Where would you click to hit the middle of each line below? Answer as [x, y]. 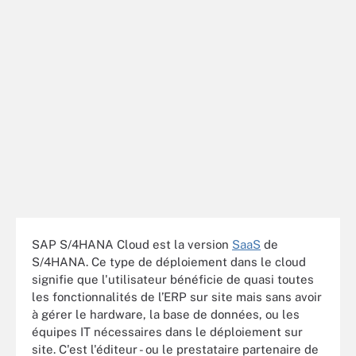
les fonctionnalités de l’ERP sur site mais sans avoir [177, 296]
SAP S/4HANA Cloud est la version [132, 244]
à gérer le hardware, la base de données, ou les [166, 314]
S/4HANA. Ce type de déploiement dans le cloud [169, 261]
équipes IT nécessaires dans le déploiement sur [167, 331]
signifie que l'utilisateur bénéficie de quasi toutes [173, 279]
